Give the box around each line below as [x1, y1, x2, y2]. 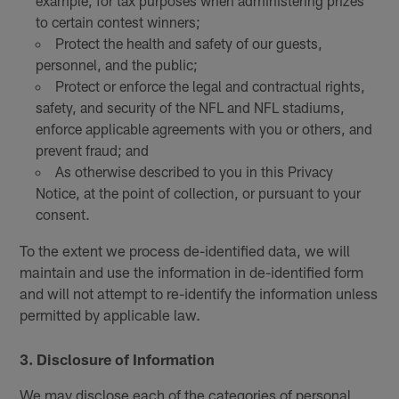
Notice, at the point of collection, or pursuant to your [35, 184, 361, 202]
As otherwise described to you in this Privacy [54, 163, 333, 181]
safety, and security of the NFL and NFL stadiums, [35, 99, 345, 117]
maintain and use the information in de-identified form [20, 263, 364, 281]
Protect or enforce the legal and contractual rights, [54, 77, 365, 95]
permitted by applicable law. [20, 305, 201, 324]
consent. [35, 206, 90, 224]
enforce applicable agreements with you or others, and [35, 120, 372, 138]
